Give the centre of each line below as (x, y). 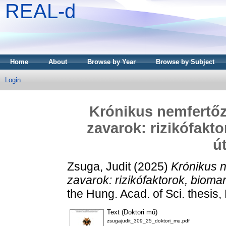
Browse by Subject (185, 62)
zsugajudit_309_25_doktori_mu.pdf (148, 221)
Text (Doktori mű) (132, 212)
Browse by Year (111, 62)
